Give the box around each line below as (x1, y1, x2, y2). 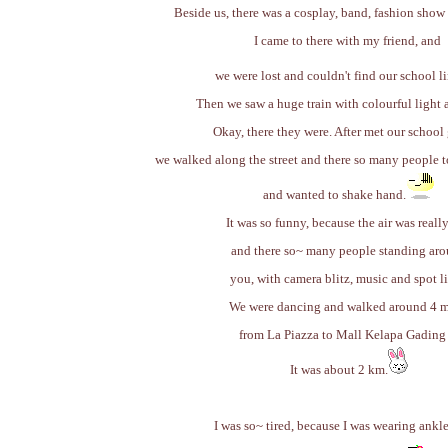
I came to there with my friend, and (254, 33, 444, 48)
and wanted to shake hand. (263, 187, 406, 202)
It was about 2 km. (290, 362, 388, 377)
